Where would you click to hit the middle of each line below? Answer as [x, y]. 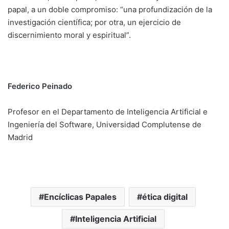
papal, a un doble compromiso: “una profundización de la [110, 10]
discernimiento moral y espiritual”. [69, 35]
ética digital [165, 197]
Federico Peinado [40, 86]
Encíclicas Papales [80, 197]
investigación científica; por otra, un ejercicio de [94, 22]
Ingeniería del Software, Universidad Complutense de [105, 125]
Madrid [20, 138]
